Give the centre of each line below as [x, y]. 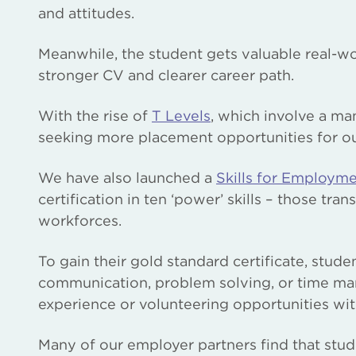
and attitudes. [86, 13]
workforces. [80, 221]
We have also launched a [127, 178]
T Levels [181, 116]
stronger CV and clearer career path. [166, 75]
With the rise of [95, 116]
